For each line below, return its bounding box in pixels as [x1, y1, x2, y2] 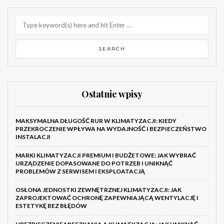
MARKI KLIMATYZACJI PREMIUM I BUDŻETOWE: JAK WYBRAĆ [15, 151, 196, 159]
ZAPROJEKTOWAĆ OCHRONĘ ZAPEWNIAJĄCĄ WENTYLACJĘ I [15, 194, 198, 202]
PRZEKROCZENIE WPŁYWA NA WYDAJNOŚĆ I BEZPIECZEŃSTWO [15, 125, 206, 133]
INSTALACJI [15, 133, 50, 141]
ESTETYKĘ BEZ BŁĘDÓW [15, 202, 87, 210]
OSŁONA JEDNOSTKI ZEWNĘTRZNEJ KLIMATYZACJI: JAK [15, 186, 181, 194]
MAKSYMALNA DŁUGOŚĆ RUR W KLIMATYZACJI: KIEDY [15, 117, 176, 125]
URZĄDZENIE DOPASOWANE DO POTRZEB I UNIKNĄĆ [15, 159, 172, 167]
